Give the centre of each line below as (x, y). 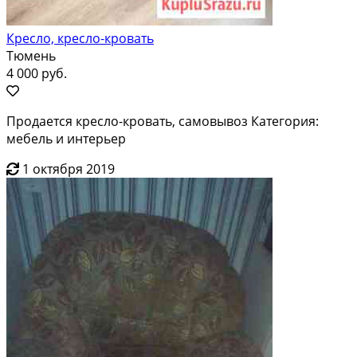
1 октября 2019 (69, 169)
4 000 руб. (37, 73)
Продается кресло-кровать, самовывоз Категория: (163, 121)
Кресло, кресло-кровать (80, 38)
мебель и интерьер (66, 138)
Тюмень (31, 55)
